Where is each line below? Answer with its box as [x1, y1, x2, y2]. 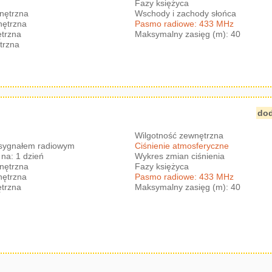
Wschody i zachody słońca [135, 8, 237, 18]
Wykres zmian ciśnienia [135, 151, 225, 161]
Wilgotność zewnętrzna [135, 131, 224, 140]
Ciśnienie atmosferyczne [135, 141, 229, 151]
